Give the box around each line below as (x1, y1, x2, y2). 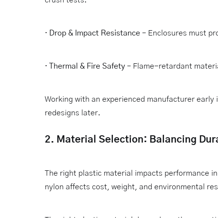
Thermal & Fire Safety (49, 62, 127, 70)
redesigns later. (45, 109, 100, 117)
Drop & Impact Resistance (49, 29, 140, 37)
